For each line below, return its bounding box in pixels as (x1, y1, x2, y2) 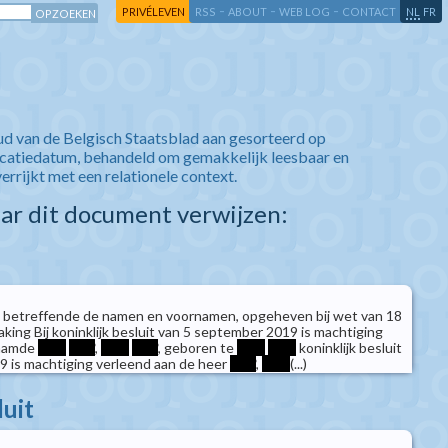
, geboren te (158, 339, 237, 356)
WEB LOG (279, 5, 330, 18)
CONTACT (342, 5, 396, 18)
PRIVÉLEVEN (122, 5, 185, 18)
